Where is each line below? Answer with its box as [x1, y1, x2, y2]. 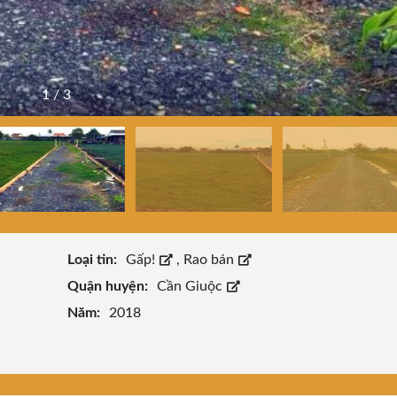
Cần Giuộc [156, 279, 226, 294]
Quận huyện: [66, 279, 152, 294]
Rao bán [183, 253, 237, 268]
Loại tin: [66, 253, 121, 268]
